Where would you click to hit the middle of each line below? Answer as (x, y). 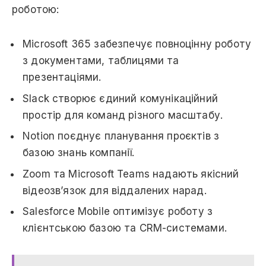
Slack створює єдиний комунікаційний (120, 98)
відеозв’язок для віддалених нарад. (115, 190)
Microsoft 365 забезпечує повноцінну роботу (137, 44)
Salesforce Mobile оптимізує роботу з (118, 212)
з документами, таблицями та (101, 61)
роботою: (36, 9)
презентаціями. (62, 77)
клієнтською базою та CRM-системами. (125, 228)
